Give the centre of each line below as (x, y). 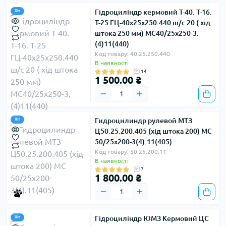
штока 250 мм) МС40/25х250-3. (147, 33)
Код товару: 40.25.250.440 (132, 54)
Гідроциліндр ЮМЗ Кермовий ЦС (152, 218)
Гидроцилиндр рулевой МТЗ (144, 121)
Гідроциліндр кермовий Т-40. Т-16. (153, 12)
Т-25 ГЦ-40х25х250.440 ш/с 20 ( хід (153, 23)
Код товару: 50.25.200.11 (131, 152)
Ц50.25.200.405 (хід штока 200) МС (153, 131)
